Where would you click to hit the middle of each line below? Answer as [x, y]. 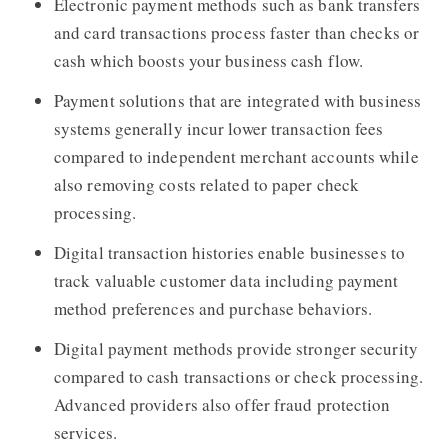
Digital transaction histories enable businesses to [229, 252]
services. [85, 432]
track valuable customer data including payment [226, 280]
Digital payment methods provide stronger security [235, 348]
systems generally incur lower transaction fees [218, 128]
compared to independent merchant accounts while [236, 156]
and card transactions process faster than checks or [236, 32]
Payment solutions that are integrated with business [237, 100]
